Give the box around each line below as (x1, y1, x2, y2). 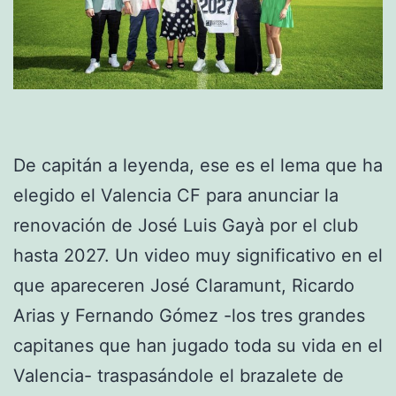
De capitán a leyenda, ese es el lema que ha (13, 154, 383, 176)
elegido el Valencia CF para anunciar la (13, 184, 339, 206)
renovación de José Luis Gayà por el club (13, 214, 358, 236)
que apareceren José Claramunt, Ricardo (13, 274, 354, 296)
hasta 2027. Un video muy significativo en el (13, 244, 383, 266)
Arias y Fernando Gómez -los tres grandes (13, 304, 365, 326)
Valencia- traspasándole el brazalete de (13, 364, 344, 386)
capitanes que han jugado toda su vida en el (13, 334, 383, 356)
